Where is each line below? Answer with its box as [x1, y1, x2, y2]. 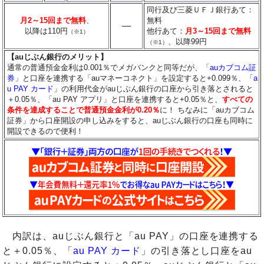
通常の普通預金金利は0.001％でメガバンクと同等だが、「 [7, 62, 210, 72]
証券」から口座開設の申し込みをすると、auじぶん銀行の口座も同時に [7, 115, 253, 125]
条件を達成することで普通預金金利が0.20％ [7, 105, 160, 114]
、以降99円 [168, 37, 207, 46]
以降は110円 [24, 26, 68, 35]
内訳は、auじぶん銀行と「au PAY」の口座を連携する [2, 230, 259, 241]
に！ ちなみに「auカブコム [160, 105, 255, 114]
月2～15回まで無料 [19, 15, 86, 25]
